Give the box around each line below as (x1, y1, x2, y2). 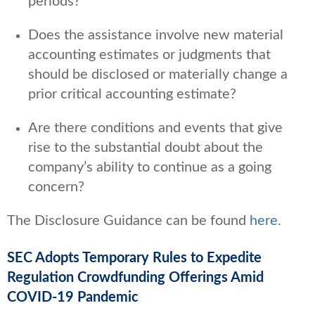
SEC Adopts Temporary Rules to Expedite (7, 250, 262, 265)
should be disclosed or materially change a (28, 67, 288, 82)
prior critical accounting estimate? (28, 86, 236, 101)
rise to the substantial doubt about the (28, 140, 263, 155)
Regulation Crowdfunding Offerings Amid (7, 270, 264, 285)
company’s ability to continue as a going (28, 160, 271, 174)
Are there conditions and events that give (28, 120, 283, 135)
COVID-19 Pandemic (7, 290, 139, 304)
